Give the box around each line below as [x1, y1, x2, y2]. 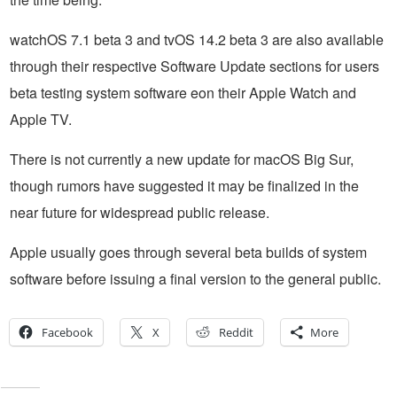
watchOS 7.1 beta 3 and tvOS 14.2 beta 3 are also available [10, 29, 384, 51]
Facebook [42, 324, 93, 341]
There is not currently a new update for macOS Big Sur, [10, 149, 354, 170]
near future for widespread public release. [10, 202, 269, 223]
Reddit [219, 324, 253, 341]
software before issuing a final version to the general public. [10, 269, 381, 290]
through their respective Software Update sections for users [10, 56, 379, 77]
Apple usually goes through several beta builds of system [10, 242, 367, 263]
